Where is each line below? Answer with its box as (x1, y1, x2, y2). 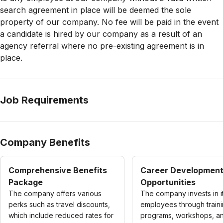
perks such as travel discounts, (8, 200, 110, 209)
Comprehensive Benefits (8, 165, 107, 175)
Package (8, 177, 43, 187)
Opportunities (140, 177, 196, 187)
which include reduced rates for (8, 211, 113, 220)
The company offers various (8, 189, 102, 198)
